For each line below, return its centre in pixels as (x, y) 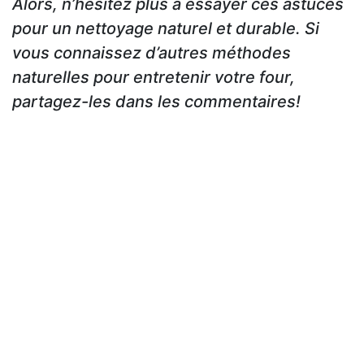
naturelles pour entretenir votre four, (154, 78)
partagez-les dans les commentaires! (156, 102)
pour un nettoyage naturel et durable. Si (166, 29)
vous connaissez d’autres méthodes (152, 53)
